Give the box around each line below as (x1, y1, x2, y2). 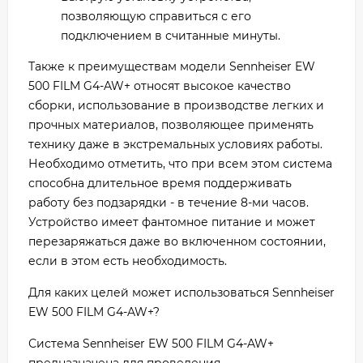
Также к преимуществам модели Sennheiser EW (28, 58, 315, 74)
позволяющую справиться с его (61, 8, 251, 23)
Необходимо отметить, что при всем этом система (28, 156, 332, 171)
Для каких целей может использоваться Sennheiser (28, 284, 335, 300)
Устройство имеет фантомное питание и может (28, 214, 315, 229)
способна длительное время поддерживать (28, 175, 292, 190)
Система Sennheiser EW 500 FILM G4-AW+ (28, 335, 274, 351)
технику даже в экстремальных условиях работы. (28, 136, 322, 152)
